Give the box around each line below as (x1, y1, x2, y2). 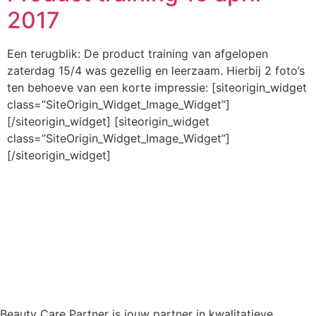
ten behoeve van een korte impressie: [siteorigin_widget (7, 80, 307, 95)
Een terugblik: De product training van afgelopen (7, 47, 268, 61)
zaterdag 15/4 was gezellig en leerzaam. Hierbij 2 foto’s (7, 63, 305, 78)
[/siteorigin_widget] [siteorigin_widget (7, 114, 209, 129)
